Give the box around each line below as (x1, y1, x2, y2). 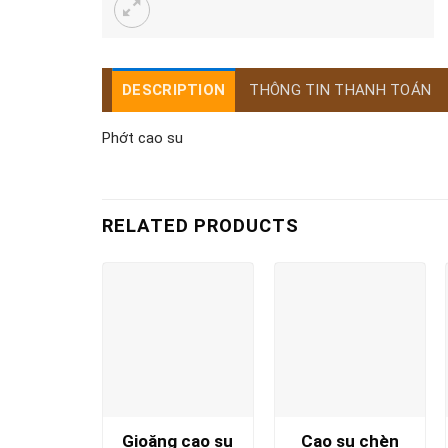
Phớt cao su (102, 128, 183, 147)
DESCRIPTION (122, 81, 226, 100)
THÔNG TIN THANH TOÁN (249, 81, 432, 100)
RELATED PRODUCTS (102, 215, 299, 238)
